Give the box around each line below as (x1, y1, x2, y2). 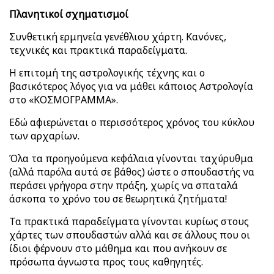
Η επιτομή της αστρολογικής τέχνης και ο (9, 66, 205, 80)
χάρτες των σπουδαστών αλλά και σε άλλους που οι (9, 228, 250, 242)
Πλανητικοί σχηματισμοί (9, 7, 128, 21)
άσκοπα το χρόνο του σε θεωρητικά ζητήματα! (9, 192, 227, 206)
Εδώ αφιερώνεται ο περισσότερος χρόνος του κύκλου (9, 116, 254, 129)
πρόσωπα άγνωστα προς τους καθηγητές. (9, 255, 203, 268)
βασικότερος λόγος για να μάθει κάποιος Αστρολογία (9, 80, 253, 93)
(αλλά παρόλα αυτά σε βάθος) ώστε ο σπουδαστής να (9, 165, 254, 179)
